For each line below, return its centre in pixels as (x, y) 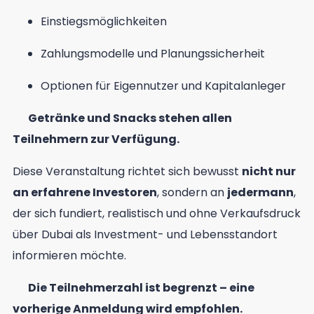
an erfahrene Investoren (85, 193)
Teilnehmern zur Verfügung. (96, 139)
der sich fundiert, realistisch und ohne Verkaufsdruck (157, 214)
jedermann (260, 193)
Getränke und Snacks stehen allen (130, 118)
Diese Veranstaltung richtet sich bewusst (127, 172)
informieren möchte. (69, 256)
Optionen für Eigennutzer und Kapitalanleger (163, 86)
